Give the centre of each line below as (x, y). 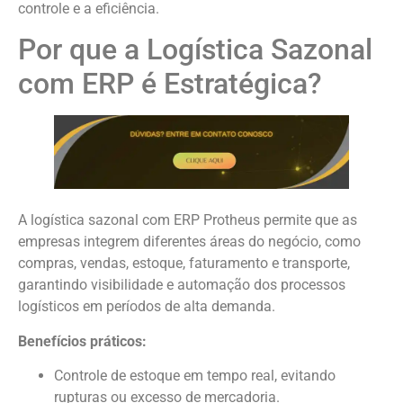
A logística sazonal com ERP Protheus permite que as (188, 220)
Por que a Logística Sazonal (195, 50)
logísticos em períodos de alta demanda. (147, 307)
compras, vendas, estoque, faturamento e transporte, (184, 264)
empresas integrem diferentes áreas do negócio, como (189, 242)
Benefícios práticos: (82, 341)
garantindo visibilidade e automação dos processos (182, 285)
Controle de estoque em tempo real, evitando (195, 375)
